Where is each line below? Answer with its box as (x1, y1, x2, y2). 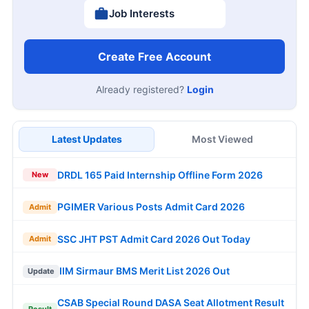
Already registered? (95, 83, 187, 96)
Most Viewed (192, 133, 253, 146)
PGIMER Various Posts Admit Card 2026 (57, 201, 245, 213)
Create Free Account (98, 50, 211, 64)
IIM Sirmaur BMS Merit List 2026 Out (59, 265, 230, 277)
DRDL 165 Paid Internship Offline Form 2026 (57, 168, 263, 181)
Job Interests (108, 7, 175, 21)
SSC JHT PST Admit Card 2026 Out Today (57, 232, 250, 245)
